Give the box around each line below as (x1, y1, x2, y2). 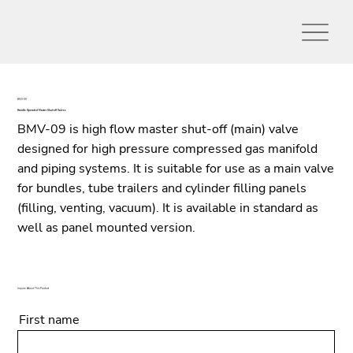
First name (18, 310, 80, 329)
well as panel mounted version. (17, 218, 196, 236)
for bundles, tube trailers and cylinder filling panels (17, 179, 307, 197)
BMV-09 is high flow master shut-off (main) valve (17, 120, 299, 138)
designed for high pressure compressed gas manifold (17, 139, 318, 158)
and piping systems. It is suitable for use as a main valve (17, 159, 335, 177)
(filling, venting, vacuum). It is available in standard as (17, 199, 319, 217)
